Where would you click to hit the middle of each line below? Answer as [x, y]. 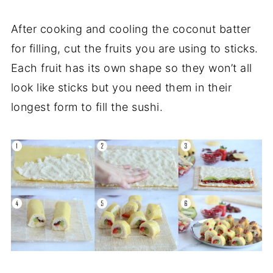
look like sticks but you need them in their [121, 87]
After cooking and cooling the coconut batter [131, 29]
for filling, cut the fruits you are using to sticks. [134, 48]
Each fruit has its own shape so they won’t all [131, 68]
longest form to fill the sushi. [87, 107]
